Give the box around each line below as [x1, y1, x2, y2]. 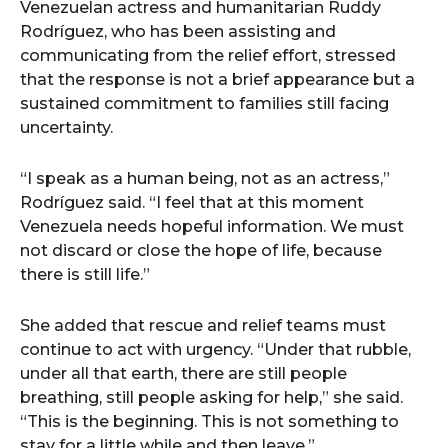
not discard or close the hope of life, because [20, 241, 382, 260]
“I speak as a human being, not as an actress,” [20, 169, 390, 188]
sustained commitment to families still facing [20, 94, 389, 113]
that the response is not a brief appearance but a [20, 70, 415, 89]
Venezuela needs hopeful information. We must [20, 217, 404, 236]
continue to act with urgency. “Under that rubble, [20, 340, 411, 359]
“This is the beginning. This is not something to [20, 412, 399, 431]
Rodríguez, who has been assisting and [20, 22, 336, 41]
